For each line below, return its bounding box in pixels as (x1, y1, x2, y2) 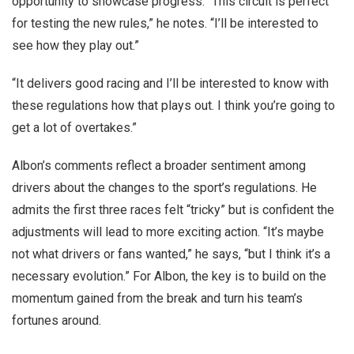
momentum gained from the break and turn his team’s (12, 291, 303, 306)
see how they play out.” (12, 38, 139, 53)
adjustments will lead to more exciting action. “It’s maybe (12, 224, 324, 239)
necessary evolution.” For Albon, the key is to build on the (12, 269, 326, 284)
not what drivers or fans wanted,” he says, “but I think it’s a (12, 247, 330, 262)
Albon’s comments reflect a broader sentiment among (12, 158, 306, 173)
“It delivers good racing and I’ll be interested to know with (12, 76, 329, 91)
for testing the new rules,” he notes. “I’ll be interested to (12, 16, 318, 31)
